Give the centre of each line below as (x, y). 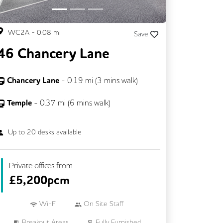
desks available (59, 132)
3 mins (108, 80)
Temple (20, 103)
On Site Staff (103, 204)
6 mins (81, 102)
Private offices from (41, 166)
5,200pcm (43, 180)
